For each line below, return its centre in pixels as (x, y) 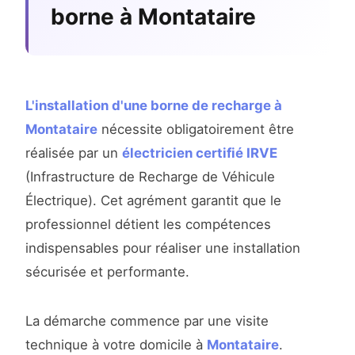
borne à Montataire (153, 17)
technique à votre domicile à (116, 345)
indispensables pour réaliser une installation (163, 248)
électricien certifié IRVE (200, 153)
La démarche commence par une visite (147, 321)
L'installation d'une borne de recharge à (154, 106)
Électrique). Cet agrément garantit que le (153, 201)
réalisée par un (74, 153)
